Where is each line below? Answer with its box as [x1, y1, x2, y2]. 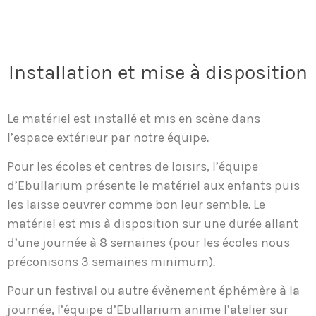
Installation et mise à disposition [8, 60, 308, 84]
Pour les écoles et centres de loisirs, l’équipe [7, 158, 258, 174]
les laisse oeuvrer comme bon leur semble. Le [7, 196, 265, 212]
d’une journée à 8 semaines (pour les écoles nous [7, 234, 290, 250]
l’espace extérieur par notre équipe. [7, 129, 209, 145]
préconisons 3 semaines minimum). [7, 253, 218, 269]
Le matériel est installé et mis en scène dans [7, 110, 260, 126]
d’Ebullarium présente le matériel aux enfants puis [7, 177, 300, 193]
